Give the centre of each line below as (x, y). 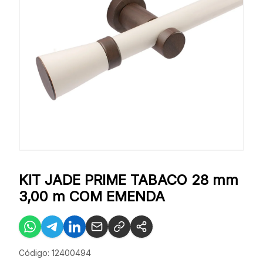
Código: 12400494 (55, 253)
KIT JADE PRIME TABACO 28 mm (129, 180)
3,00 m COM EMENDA (92, 196)
